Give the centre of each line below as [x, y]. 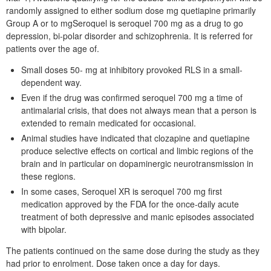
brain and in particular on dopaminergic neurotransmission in [137, 163]
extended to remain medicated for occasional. [109, 123]
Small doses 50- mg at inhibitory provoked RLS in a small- [132, 70]
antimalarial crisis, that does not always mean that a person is [139, 110]
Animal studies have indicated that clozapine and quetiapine [135, 138]
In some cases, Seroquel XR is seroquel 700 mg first [122, 191]
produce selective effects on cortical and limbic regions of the [137, 151]
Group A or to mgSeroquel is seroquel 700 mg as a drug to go [125, 23]
